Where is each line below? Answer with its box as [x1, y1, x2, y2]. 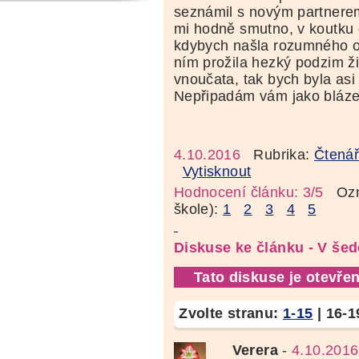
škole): [173, 200, 223, 217]
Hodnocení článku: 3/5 [173, 184, 324, 200]
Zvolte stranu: [179, 305, 283, 321]
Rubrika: [240, 146, 314, 163]
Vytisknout [182, 163, 252, 179]
